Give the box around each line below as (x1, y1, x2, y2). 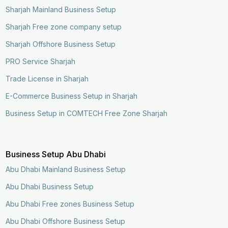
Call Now (176, 206, 206, 215)
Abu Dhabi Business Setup (6, 182, 94, 191)
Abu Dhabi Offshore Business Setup (6, 216, 126, 225)
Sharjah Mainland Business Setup (6, 5, 117, 14)
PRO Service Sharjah (6, 56, 76, 66)
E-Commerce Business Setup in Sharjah (6, 91, 138, 100)
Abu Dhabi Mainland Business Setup (6, 164, 126, 174)
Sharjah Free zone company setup (6, 22, 122, 31)
